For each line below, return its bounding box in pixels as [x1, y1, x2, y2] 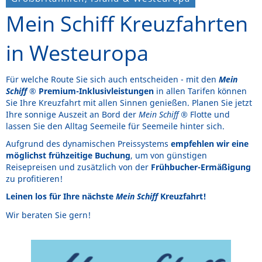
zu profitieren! [6, 173, 63, 184]
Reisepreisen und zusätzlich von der [6, 161, 151, 173]
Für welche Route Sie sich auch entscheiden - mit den [6, 73, 219, 85]
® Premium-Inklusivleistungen [27, 85, 156, 96]
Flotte [190, 108, 214, 120]
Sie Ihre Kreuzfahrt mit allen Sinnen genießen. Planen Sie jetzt [6, 96, 252, 108]
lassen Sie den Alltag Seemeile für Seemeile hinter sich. [6, 120, 225, 132]
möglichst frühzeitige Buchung [6, 149, 130, 161]
